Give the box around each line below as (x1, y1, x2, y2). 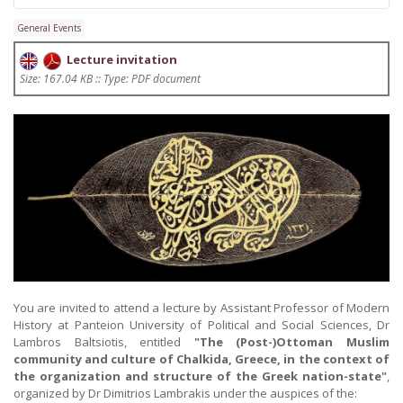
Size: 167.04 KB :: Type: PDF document (20, 70, 201, 86)
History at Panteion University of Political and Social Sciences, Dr (13, 317, 390, 334)
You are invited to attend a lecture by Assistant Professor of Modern (13, 300, 390, 317)
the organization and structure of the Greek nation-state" (13, 368, 387, 385)
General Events (17, 22, 81, 34)
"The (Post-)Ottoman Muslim (193, 334, 390, 351)
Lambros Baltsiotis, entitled (13, 334, 194, 351)
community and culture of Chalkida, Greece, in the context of (13, 351, 390, 368)
